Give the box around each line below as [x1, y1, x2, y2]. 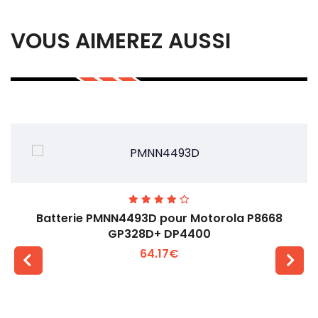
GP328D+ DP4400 [107, 226, 211, 243]
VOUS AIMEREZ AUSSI [11, 26, 231, 57]
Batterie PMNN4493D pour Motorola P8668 [35, 210, 283, 227]
